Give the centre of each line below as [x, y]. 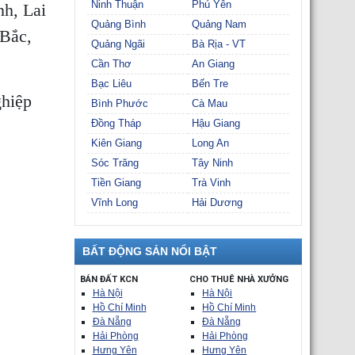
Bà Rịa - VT [219, 44]
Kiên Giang [116, 143]
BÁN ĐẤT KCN [109, 279]
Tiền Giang [116, 183]
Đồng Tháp [116, 123]
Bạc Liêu [111, 84]
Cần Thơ [111, 64]
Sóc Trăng [115, 163]
